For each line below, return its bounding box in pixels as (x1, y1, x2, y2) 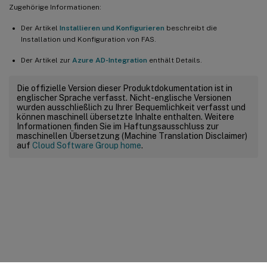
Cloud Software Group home (32, 140, 141, 150)
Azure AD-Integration (72, 55, 147, 64)
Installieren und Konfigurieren (60, 23, 164, 32)
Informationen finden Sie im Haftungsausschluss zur (17, 121, 219, 131)
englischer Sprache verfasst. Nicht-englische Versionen (17, 92, 231, 103)
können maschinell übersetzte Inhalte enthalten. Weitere (17, 111, 234, 122)
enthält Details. (147, 55, 202, 64)
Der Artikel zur (21, 55, 72, 64)
